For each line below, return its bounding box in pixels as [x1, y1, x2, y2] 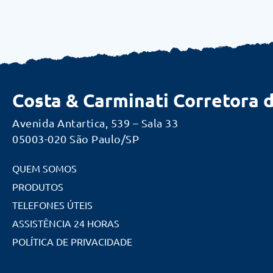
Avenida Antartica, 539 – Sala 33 [12, 116, 178, 130]
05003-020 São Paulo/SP [12, 132, 139, 146]
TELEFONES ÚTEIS [12, 199, 93, 211]
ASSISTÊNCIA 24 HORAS [12, 217, 119, 230]
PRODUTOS [12, 180, 63, 193]
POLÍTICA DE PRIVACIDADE [12, 235, 132, 248]
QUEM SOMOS [12, 162, 77, 175]
